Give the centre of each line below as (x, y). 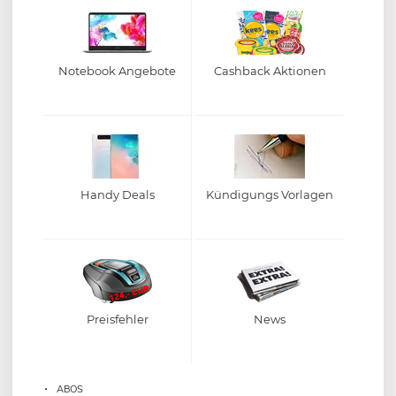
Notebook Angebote (117, 71)
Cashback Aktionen (270, 71)
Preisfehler (117, 319)
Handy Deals (117, 195)
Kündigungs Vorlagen (270, 195)
